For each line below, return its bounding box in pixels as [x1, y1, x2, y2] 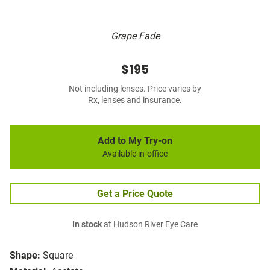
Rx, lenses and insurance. [88, 95, 182, 106]
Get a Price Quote [97, 188, 173, 200]
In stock [72, 219, 102, 230]
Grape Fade [110, 30, 160, 42]
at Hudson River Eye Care [102, 219, 198, 230]
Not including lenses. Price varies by [69, 84, 201, 95]
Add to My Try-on [98, 135, 172, 147]
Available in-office [102, 149, 168, 160]
